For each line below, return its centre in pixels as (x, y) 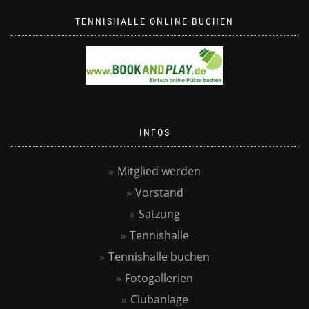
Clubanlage (159, 299)
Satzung (159, 214)
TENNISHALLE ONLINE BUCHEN (154, 21)
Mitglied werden (159, 171)
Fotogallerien (159, 278)
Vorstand (159, 192)
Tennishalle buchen (159, 257)
